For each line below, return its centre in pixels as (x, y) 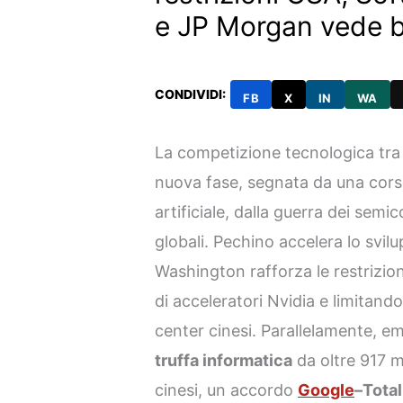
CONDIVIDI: (191, 94)
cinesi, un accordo (227, 390)
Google (327, 390)
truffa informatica (224, 360)
